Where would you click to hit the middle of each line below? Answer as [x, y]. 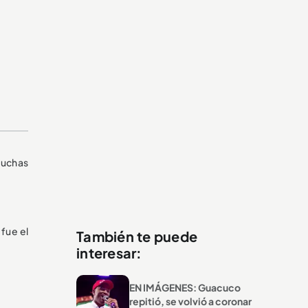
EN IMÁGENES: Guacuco [185, 288]
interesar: [109, 252]
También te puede [137, 236]
